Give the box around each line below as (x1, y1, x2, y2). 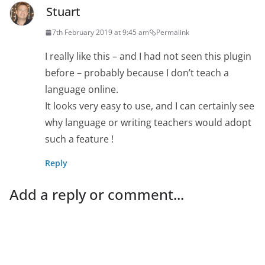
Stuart (46, 4, 80, 20)
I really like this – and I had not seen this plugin (45, 50, 251, 63)
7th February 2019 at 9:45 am (52, 27, 149, 38)
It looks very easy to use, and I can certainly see (45, 99, 254, 113)
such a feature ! (45, 132, 114, 146)
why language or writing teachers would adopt (45, 116, 251, 130)
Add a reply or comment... (9, 185, 184, 205)
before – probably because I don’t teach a (45, 66, 229, 80)
